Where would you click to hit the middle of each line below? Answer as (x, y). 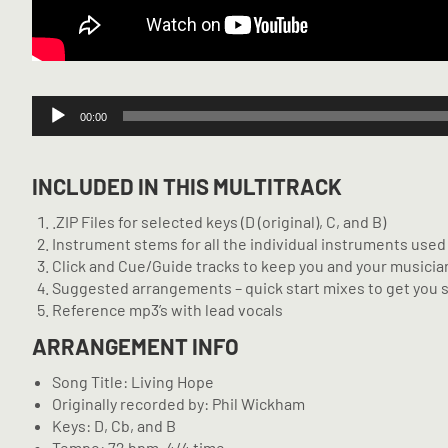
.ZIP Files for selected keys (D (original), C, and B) (219, 221)
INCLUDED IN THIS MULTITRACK (187, 185)
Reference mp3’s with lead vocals (167, 309)
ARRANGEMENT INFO (135, 345)
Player (52, 127)
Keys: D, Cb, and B (114, 425)
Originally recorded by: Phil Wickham (178, 403)
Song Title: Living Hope (133, 381)
